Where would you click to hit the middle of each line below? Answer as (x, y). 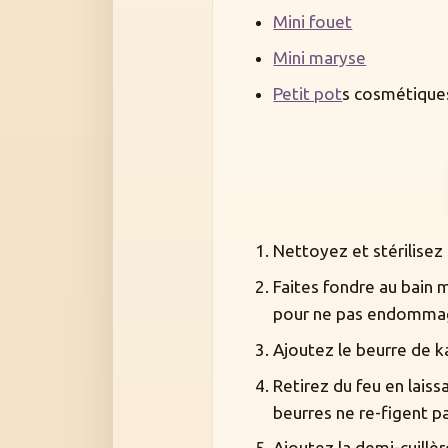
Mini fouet (313, 22)
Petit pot (308, 93)
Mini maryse (320, 58)
